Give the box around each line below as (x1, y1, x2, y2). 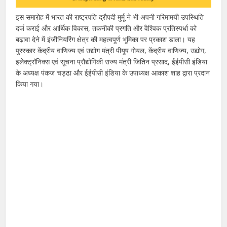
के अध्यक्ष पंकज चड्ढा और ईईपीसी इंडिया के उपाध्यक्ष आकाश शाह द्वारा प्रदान (16, 67, 210, 78)
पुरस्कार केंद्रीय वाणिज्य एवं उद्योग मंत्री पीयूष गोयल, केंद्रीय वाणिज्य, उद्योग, (16, 45, 207, 55)
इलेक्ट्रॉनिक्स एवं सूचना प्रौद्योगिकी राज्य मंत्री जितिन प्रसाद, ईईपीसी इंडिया (16, 56, 208, 66)
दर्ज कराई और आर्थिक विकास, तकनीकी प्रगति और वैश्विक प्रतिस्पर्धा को (16, 23, 197, 33)
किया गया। (16, 79, 44, 89)
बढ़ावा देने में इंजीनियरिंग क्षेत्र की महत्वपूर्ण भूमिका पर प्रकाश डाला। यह (16, 34, 196, 44)
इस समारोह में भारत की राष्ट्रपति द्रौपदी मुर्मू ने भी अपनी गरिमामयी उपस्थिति (16, 12, 204, 22)
